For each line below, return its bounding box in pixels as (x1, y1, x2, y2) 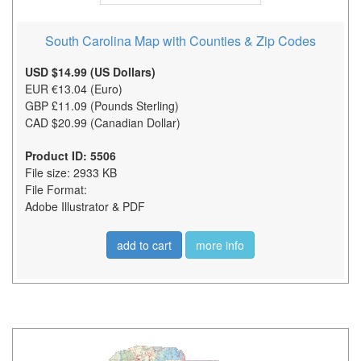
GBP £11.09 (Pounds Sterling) (25, 97, 179, 114)
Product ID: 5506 (25, 147, 116, 164)
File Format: (25, 180, 87, 197)
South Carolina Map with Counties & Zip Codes (45, 31, 316, 50)
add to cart (117, 236, 172, 253)
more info (196, 236, 244, 253)
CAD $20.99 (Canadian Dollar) (25, 114, 180, 131)
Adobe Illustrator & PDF (25, 197, 145, 214)
